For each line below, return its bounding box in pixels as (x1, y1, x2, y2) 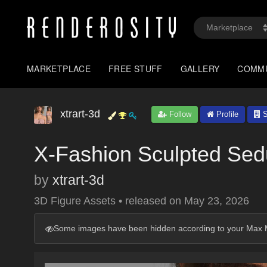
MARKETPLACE (27, 63, 91, 74)
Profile (214, 110, 238, 119)
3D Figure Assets (34, 195, 119, 207)
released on (125, 195, 184, 207)
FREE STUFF (108, 63, 163, 74)
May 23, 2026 (184, 195, 249, 207)
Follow (167, 110, 191, 119)
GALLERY (180, 63, 220, 74)
